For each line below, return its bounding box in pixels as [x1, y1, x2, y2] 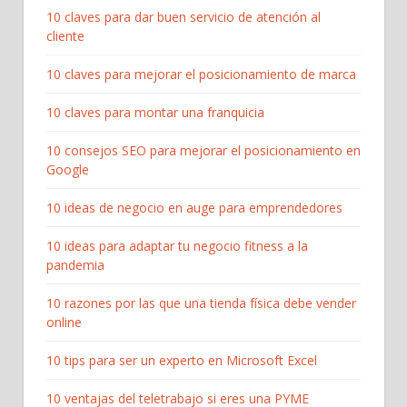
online [46, 313, 82, 332]
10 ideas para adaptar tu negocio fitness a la [46, 237, 308, 255]
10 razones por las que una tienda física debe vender [46, 294, 356, 313]
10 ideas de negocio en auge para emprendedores [46, 199, 342, 217]
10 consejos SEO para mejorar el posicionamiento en [46, 142, 361, 160]
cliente [46, 27, 84, 45]
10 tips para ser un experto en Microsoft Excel [46, 352, 317, 370]
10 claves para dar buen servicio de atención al [46, 8, 321, 26]
